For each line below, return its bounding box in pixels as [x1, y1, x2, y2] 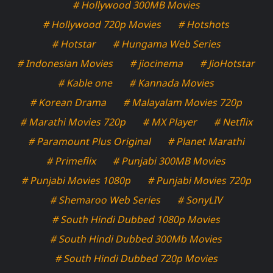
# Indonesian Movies [16, 57, 115, 71]
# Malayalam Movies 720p [122, 96, 244, 110]
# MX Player [141, 115, 199, 129]
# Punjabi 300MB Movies [112, 154, 228, 168]
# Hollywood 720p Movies [41, 18, 163, 32]
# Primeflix [45, 154, 98, 168]
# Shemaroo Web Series [49, 193, 162, 207]
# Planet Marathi [166, 135, 246, 149]
